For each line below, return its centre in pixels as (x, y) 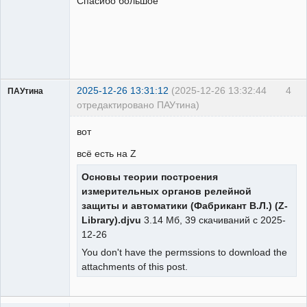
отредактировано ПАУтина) (138, 105)
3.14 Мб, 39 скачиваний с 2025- (213, 220)
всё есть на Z (107, 153)
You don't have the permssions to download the (184, 252)
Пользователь (35, 117)
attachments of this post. (135, 266)
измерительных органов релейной (167, 191)
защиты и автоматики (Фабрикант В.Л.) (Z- (185, 205)
